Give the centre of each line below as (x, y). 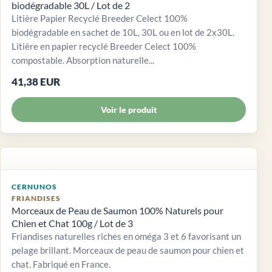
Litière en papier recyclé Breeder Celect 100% (104, 46)
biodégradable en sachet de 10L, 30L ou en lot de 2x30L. (123, 32)
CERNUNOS (34, 187)
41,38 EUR (36, 82)
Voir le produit (129, 110)
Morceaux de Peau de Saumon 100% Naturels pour (117, 211)
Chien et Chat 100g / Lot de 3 (72, 223)
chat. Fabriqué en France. (61, 264)
